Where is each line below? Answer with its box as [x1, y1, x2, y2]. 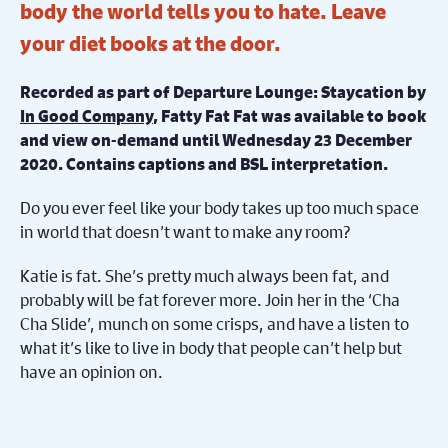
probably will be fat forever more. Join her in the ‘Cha [20, 287, 400, 311]
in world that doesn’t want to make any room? [20, 219, 351, 243]
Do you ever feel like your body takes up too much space [20, 195, 419, 219]
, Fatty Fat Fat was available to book [153, 104, 426, 127]
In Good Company [20, 104, 153, 127]
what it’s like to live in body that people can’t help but [20, 335, 402, 359]
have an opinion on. [20, 359, 163, 383]
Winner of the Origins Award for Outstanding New [20, 404, 402, 427]
